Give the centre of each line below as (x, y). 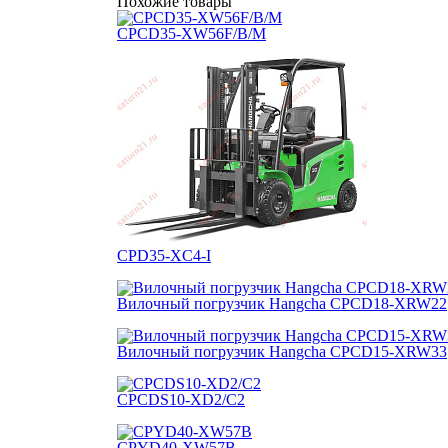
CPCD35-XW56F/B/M (191, 33)
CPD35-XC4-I (164, 255)
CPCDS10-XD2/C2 (181, 399)
